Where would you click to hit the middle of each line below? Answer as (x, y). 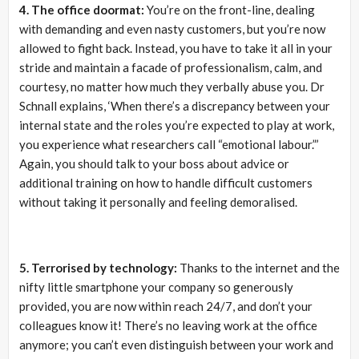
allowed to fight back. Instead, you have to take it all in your (176, 48)
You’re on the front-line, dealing (230, 9)
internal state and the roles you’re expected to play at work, (177, 125)
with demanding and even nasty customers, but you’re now (172, 28)
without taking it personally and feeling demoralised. (158, 202)
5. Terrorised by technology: (98, 267)
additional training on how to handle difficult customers (166, 182)
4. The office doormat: (82, 9)
